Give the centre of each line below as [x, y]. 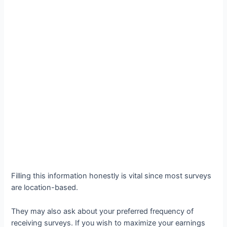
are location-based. [46, 188]
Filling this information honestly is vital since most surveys [111, 176]
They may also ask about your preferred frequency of [103, 211]
